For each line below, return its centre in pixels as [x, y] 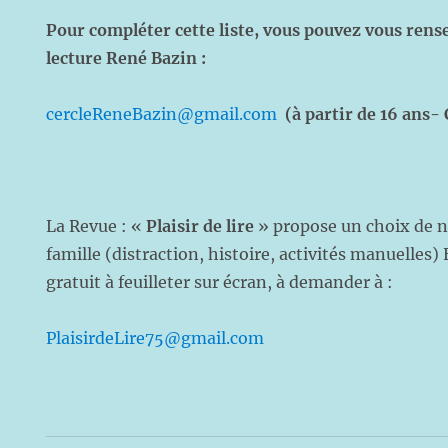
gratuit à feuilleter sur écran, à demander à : [220, 282]
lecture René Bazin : [126, 58]
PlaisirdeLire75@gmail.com [155, 338]
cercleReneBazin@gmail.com [162, 114]
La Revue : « [96, 226]
